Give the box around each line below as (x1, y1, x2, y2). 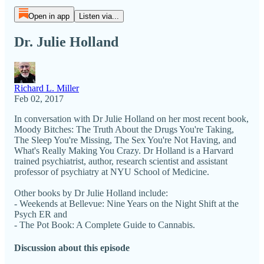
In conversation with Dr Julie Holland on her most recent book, (14, 113, 249, 124)
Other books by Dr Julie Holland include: (14, 187, 168, 198)
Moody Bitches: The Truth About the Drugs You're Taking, (14, 124, 234, 134)
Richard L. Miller (14, 82, 79, 93)
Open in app (28, 12, 70, 21)
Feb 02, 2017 (14, 93, 64, 104)
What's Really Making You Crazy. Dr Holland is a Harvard (14, 145, 233, 156)
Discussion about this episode (14, 243, 130, 253)
